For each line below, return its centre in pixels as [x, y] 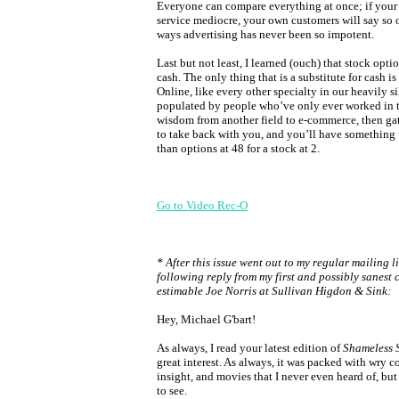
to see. [172, 391]
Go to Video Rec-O [202, 205]
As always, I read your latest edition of [250, 348]
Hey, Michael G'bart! [206, 319]
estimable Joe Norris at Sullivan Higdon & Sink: [274, 291]
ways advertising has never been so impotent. [265, 34]
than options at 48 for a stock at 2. [238, 148]
